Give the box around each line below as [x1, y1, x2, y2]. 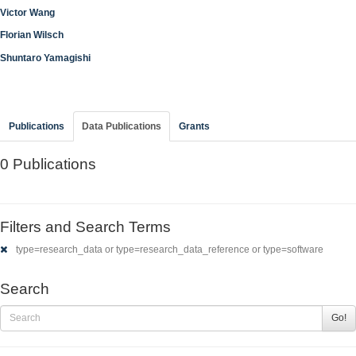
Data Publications [82, 121, 161, 132]
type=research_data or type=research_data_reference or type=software [14, 244, 324, 255]
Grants [179, 121, 210, 132]
